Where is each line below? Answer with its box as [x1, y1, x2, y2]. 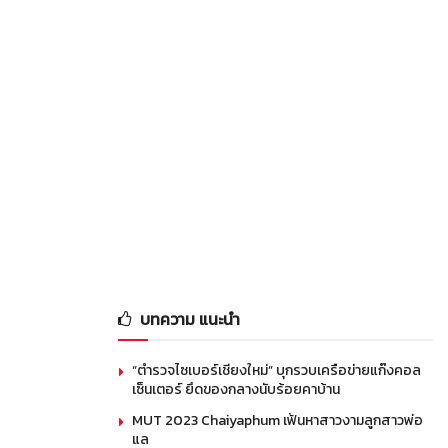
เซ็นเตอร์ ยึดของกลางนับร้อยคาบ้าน [132, 378, 340, 400]
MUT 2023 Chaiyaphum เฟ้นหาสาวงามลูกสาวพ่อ [132, 409, 423, 431]
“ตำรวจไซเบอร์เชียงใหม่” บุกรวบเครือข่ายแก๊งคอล [132, 359, 421, 381]
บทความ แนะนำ [140, 306, 240, 331]
